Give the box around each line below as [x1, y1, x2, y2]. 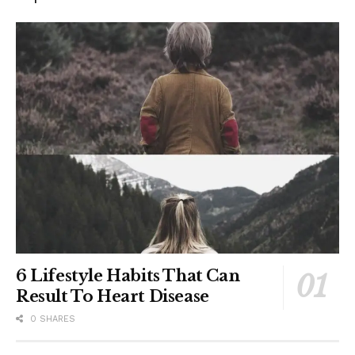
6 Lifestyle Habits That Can [16, 265, 240, 285]
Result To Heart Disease [16, 286, 209, 306]
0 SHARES [27, 313, 75, 324]
